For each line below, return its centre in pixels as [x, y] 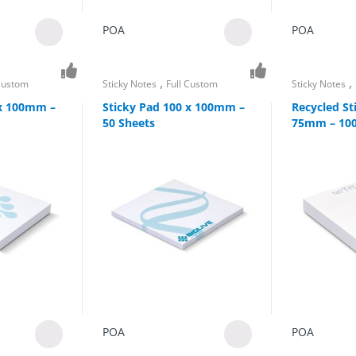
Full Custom [192, 84]
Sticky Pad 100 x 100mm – [174, 106]
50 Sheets [129, 122]
